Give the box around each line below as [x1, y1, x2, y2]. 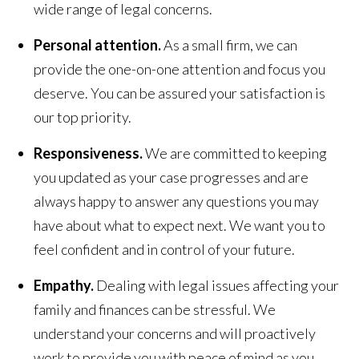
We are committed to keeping [145, 143, 328, 162]
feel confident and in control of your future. [34, 240, 296, 258]
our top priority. [34, 107, 132, 126]
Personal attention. [34, 35, 164, 54]
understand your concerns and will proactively [34, 324, 317, 342]
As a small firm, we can [163, 35, 298, 54]
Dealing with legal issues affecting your [96, 276, 340, 294]
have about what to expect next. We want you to [34, 216, 326, 234]
